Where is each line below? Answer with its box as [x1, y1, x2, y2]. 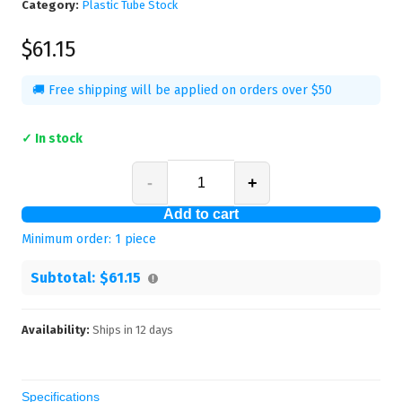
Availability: [22, 323, 90, 336]
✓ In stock [22, 131, 83, 146]
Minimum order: [22, 232, 115, 247]
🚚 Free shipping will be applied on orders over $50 [32, 83, 332, 98]
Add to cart [163, 206, 239, 222]
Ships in [90, 323, 135, 336]
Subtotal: [31, 269, 95, 286]
